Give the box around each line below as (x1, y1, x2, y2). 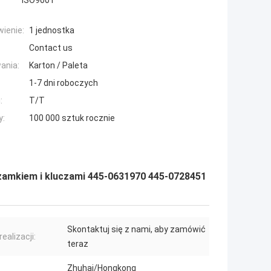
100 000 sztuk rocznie (29, 113, 115, 123)
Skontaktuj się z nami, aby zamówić (67, 224, 206, 235)
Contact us (29, 43, 73, 53)
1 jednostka (29, 25, 74, 36)
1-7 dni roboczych (29, 78, 98, 88)
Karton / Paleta (29, 60, 88, 71)
